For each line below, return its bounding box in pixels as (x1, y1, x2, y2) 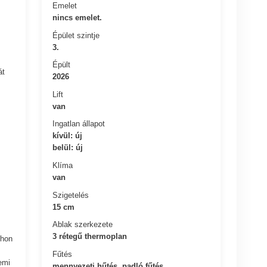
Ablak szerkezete (52, 219, 113, 229)
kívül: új (52, 131, 83, 140)
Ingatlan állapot (52, 119, 105, 128)
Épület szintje (52, 30, 100, 40)
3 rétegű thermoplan (52, 231, 128, 241)
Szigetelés (52, 190, 89, 200)
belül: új (52, 142, 83, 152)
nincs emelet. (52, 13, 103, 22)
